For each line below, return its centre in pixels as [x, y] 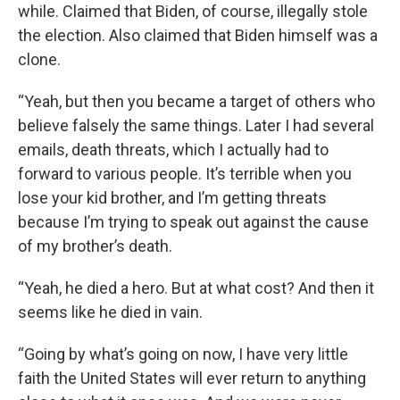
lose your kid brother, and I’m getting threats [172, 198]
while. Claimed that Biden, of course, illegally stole [193, 11]
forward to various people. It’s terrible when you [185, 174]
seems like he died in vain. [110, 312]
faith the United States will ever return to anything [192, 378]
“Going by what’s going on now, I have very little [183, 354]
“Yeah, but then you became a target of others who [196, 101]
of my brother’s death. [95, 246]
